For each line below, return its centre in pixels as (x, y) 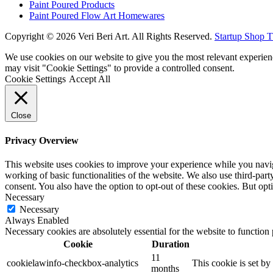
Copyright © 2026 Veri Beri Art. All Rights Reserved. (108, 37)
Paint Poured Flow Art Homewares (97, 16)
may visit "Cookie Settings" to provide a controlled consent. (120, 68)
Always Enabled (37, 220)
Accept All (90, 79)
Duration (170, 244)
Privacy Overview (42, 140)
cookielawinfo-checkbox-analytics (73, 263)
